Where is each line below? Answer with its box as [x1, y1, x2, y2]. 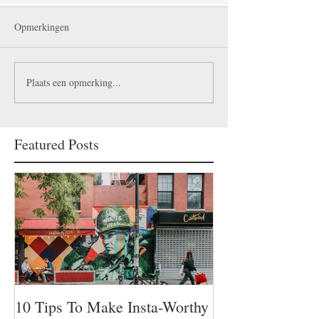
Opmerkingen [14, 19, 69, 33]
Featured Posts [14, 134, 99, 154]
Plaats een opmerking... [26, 75, 121, 90]
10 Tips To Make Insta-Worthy [15, 296, 209, 317]
